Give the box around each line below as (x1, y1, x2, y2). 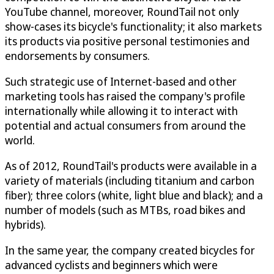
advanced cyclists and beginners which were (5, 257, 218, 272)
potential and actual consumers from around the (5, 117, 246, 133)
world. (5, 132, 35, 147)
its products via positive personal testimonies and (5, 33, 250, 48)
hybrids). (5, 217, 46, 232)
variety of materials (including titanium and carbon (5, 172, 254, 188)
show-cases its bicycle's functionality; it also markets (5, 18, 262, 34)
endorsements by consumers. (5, 48, 150, 63)
